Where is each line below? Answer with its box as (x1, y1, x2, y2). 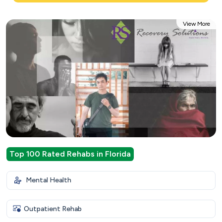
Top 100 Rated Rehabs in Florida (9, 149, 131, 159)
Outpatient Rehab (23, 204, 82, 213)
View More (182, 20, 210, 27)
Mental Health (25, 176, 71, 185)
